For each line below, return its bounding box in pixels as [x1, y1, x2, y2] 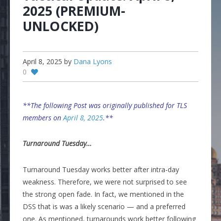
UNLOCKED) [23, 17, 99, 35]
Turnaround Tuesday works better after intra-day [23, 164, 180, 174]
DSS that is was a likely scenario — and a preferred [23, 201, 186, 211]
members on [23, 112, 64, 122]
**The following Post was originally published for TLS [23, 100, 187, 110]
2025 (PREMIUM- [23, 1, 126, 20]
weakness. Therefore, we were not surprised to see [23, 177, 187, 186]
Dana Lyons [74, 56, 112, 66]
